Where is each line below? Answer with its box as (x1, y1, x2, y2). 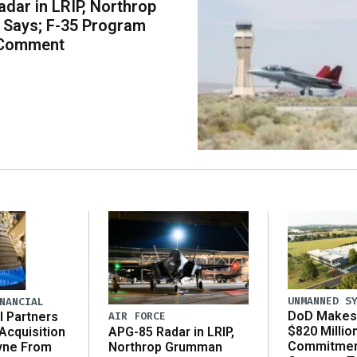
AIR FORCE (108, 309, 166, 324)
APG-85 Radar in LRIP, (108, 324, 234, 339)
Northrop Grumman (108, 339, 222, 355)
